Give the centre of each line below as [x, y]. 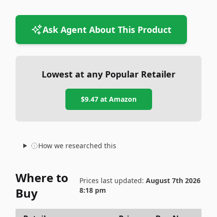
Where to [42, 178]
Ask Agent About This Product [107, 30]
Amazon [123, 99]
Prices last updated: [112, 180]
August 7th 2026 [173, 180]
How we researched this [77, 146]
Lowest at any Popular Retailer [108, 74]
